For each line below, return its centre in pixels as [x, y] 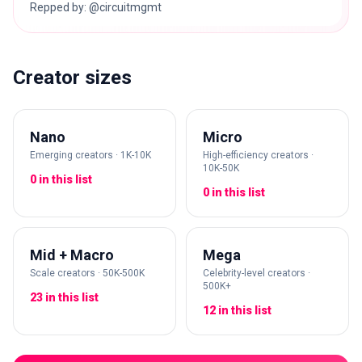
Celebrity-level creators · [257, 274]
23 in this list [64, 298]
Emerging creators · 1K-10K [90, 156]
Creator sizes [72, 78]
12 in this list [237, 311]
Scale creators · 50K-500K [87, 274]
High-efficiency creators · [258, 156]
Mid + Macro [72, 255]
